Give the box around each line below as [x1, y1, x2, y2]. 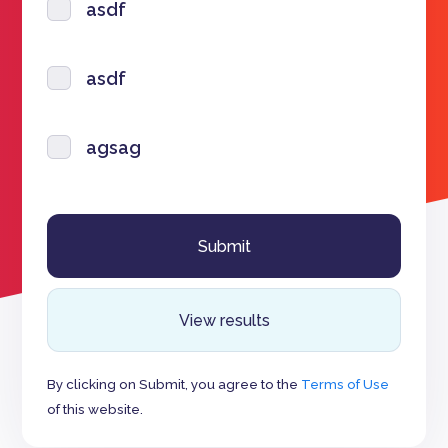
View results [178, 311, 270, 330]
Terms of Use [301, 376, 390, 392]
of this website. [47, 401, 144, 417]
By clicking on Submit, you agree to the [47, 376, 302, 392]
